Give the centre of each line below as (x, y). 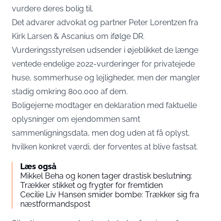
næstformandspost (55, 204)
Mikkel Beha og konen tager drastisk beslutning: (106, 176)
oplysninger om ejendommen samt (76, 119)
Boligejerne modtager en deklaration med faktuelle (104, 105)
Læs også (38, 166)
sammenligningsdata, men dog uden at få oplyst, (101, 133)
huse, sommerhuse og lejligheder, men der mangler (106, 78)
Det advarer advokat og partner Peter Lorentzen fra (105, 22)
